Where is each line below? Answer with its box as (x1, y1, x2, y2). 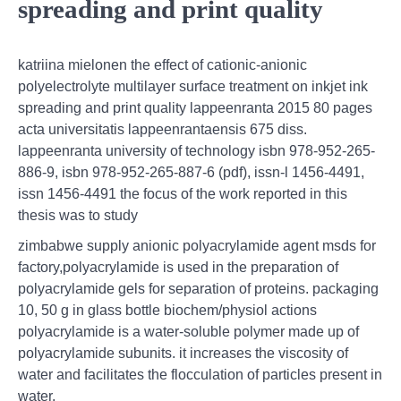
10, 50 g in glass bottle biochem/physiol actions (18, 303, 317, 319)
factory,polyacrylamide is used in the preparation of (18, 260, 338, 276)
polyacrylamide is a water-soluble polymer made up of (18, 324, 359, 340)
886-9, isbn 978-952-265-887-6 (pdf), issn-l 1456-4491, (18, 165, 364, 181)
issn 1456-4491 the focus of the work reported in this (18, 186, 347, 202)
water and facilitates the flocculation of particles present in (18, 367, 382, 383)
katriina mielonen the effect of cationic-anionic (18, 57, 307, 73)
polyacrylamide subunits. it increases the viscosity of (18, 346, 348, 362)
